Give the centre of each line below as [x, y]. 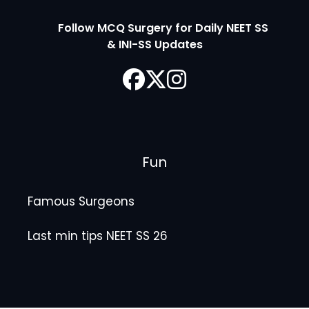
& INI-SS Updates [154, 44]
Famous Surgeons [81, 201]
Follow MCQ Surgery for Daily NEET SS [154, 28]
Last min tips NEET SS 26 [98, 236]
